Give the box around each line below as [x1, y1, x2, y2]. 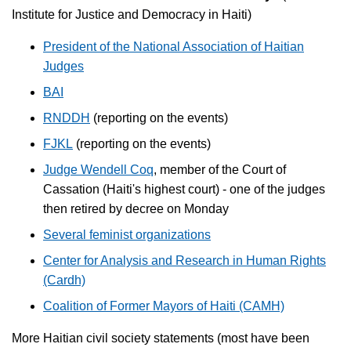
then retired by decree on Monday [43, 201, 229, 215]
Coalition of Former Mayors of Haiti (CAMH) [43, 299, 284, 313]
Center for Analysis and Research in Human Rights [43, 253, 326, 267]
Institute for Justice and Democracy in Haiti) [12, 7, 251, 21]
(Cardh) [43, 273, 85, 287]
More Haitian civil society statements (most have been [12, 331, 309, 345]
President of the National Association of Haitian [43, 39, 304, 53]
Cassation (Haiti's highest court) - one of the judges [43, 182, 325, 196]
